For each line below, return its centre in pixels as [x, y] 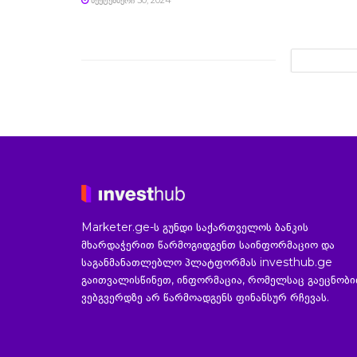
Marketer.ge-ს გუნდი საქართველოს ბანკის [195, 227]
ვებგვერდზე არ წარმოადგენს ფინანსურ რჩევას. [205, 297]
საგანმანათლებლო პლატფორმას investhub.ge [207, 262]
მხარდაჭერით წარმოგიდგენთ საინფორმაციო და [208, 244]
